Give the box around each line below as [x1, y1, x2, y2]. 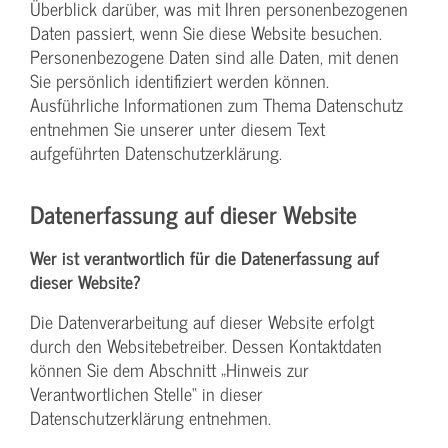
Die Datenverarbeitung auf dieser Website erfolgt [30, 306, 374, 336]
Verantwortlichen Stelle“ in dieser [30, 378, 263, 408]
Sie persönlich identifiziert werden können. [30, 65, 329, 95]
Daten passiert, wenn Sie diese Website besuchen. [30, 17, 382, 47]
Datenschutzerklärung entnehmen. [30, 402, 271, 432]
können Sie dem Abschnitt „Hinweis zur [30, 354, 309, 384]
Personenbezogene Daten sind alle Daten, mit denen [30, 41, 399, 71]
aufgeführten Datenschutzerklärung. [30, 137, 282, 167]
